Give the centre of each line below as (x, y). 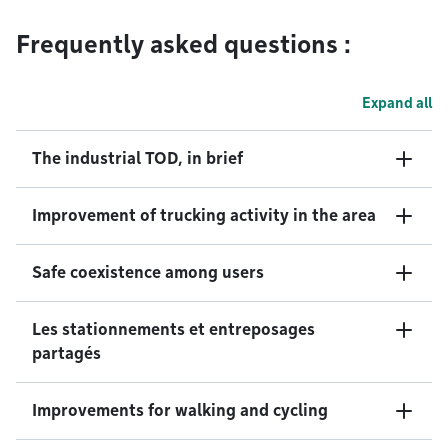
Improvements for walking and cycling (180, 411)
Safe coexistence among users (148, 273)
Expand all (397, 103)
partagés (66, 354)
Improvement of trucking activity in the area (204, 216)
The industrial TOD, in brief (137, 159)
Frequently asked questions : (183, 45)
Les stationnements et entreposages (173, 330)
